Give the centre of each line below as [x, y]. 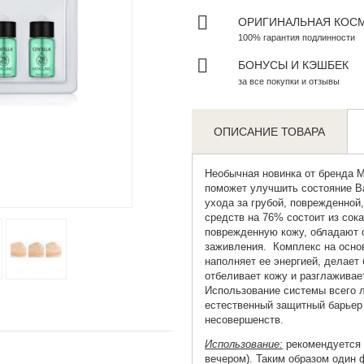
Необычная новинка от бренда [280, 174]
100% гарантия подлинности [296, 38]
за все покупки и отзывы [288, 82]
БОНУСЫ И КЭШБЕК [293, 65]
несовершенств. [245, 320]
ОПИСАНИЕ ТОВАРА [270, 132]
